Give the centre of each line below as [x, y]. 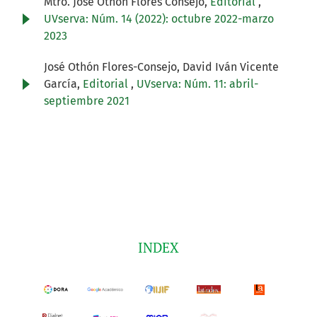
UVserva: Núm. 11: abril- [197, 84]
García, [63, 84]
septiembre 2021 [87, 101]
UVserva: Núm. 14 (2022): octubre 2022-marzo [159, 19]
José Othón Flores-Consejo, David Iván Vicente [161, 67]
